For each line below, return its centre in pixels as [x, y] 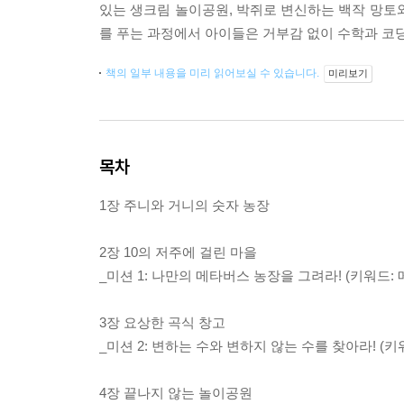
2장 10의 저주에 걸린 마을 [178, 252]
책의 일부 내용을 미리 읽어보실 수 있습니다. [214, 73]
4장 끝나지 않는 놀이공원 [176, 393]
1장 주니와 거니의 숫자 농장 [184, 205]
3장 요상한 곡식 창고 [162, 322]
